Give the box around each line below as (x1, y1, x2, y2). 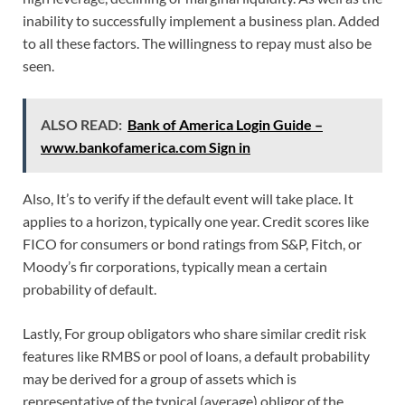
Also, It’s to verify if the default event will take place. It (23, 189, 353, 207)
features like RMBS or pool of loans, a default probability (23, 346, 370, 364)
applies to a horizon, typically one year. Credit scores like (23, 212, 369, 230)
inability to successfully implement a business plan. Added (23, 11, 380, 29)
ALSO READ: (41, 115, 122, 133)
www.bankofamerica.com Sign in (41, 137, 250, 155)
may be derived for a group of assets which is (23, 369, 297, 387)
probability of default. (23, 279, 156, 297)
